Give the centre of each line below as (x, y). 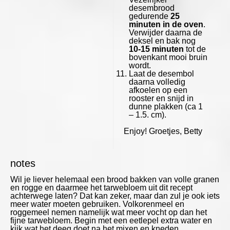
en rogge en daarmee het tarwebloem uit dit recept (101, 187)
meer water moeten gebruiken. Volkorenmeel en (97, 204)
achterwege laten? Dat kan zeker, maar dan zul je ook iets (115, 196)
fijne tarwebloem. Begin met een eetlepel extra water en (111, 220)
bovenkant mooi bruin (168, 57)
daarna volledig (157, 82)
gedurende (149, 16)
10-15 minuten (156, 49)
